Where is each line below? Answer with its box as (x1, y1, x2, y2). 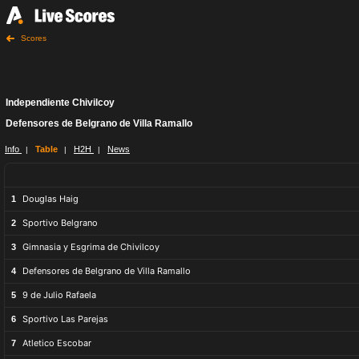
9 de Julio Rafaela (22, 289, 96, 301)
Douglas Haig (22, 193, 79, 204)
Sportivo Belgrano (22, 217, 98, 228)
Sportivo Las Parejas (22, 313, 108, 325)
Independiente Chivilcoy (6, 97, 115, 108)
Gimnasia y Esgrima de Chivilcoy (22, 241, 159, 252)
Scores (21, 34, 46, 43)
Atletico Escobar (22, 337, 91, 349)
